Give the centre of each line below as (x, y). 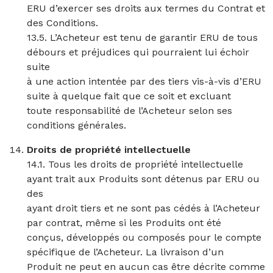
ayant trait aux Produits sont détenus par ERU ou (143, 179)
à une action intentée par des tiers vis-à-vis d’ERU (144, 81)
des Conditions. (62, 23)
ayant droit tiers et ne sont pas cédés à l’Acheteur (144, 208)
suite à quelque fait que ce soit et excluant (129, 96)
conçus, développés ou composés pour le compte (144, 237)
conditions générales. (76, 125)
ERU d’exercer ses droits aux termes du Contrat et (146, 8)
